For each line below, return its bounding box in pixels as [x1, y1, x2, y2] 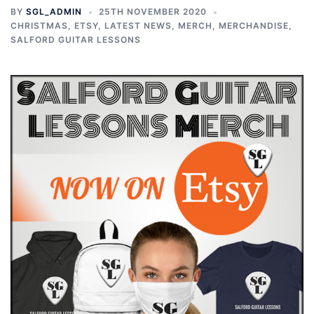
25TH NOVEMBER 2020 [99, 6, 207, 17]
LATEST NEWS [104, 20, 172, 31]
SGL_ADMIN [26, 6, 82, 17]
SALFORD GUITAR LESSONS [11, 34, 141, 45]
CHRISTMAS [11, 20, 68, 31]
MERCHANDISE [219, 20, 289, 31]
